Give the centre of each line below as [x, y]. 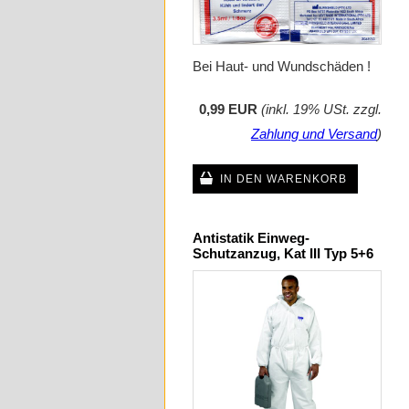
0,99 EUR [228, 109]
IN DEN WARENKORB [283, 178]
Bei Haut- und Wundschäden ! [282, 66]
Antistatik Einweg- [251, 237]
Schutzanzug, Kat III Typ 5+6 [283, 253]
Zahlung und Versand [314, 133]
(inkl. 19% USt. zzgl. [321, 109]
